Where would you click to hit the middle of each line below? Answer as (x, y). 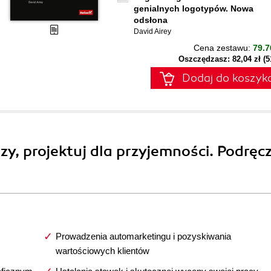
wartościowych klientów (102, 251)
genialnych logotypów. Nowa (194, 8)
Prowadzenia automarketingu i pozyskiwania (143, 236)
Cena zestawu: (223, 48)
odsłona (151, 20)
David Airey (152, 31)
